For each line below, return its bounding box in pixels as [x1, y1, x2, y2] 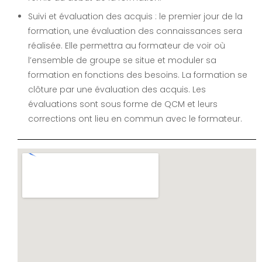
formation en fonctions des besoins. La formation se [28, 69, 247, 81]
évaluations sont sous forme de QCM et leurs [28, 98, 218, 110]
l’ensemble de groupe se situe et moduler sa [28, 54, 216, 66]
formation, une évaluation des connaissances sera [28, 25, 242, 37]
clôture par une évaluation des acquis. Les [28, 84, 206, 95]
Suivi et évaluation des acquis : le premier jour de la [28, 11, 243, 22]
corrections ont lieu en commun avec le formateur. [28, 113, 242, 125]
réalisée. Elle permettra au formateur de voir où [28, 40, 225, 51]
